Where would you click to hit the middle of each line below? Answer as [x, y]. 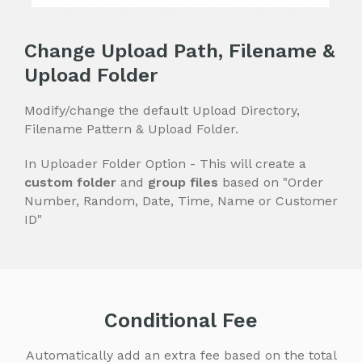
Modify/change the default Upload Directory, [162, 110]
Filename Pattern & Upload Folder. [131, 128]
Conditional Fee [181, 320]
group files [183, 182]
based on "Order [271, 182]
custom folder [70, 182]
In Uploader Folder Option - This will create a [165, 163]
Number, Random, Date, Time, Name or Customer [181, 200]
